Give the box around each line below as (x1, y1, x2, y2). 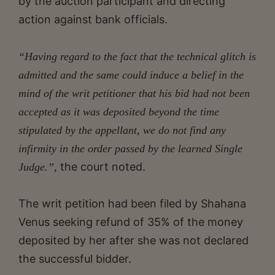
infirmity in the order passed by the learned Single (18, 142, 242, 155)
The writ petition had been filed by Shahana (18, 196, 246, 210)
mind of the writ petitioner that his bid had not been (18, 87, 250, 99)
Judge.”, (18, 160, 57, 173)
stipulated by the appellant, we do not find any (18, 123, 226, 136)
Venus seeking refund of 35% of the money (18, 215, 243, 228)
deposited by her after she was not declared (18, 233, 249, 247)
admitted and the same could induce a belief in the (18, 68, 244, 81)
